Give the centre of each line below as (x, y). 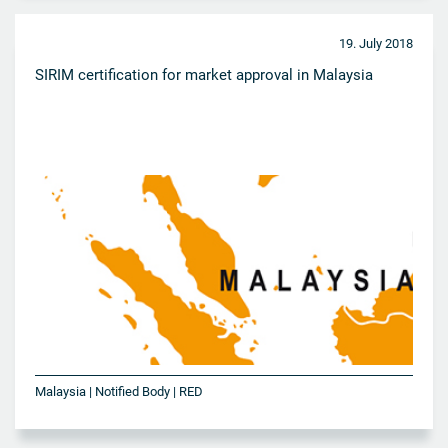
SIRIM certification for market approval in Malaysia (204, 75)
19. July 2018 (376, 44)
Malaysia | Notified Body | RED (119, 391)
